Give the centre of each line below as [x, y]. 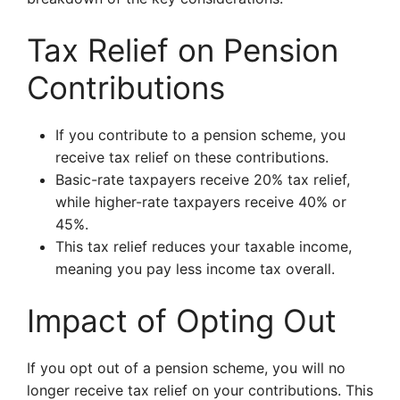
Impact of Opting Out [182, 321]
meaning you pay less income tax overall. [195, 269]
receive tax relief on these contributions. [192, 157]
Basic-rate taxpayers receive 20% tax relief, [203, 179]
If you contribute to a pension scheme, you [200, 135]
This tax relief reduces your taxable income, [204, 246]
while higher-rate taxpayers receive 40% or [201, 202]
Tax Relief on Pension [183, 50]
